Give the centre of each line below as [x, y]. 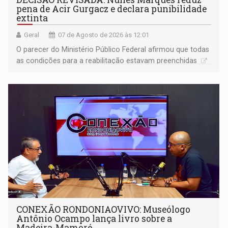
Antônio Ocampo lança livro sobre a [94, 219]
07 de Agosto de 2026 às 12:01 [104, 35]
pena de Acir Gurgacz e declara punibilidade [112, 9]
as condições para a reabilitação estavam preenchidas [108, 61]
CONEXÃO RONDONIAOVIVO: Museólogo [104, 210]
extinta [32, 18]
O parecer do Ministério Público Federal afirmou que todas [113, 50]
